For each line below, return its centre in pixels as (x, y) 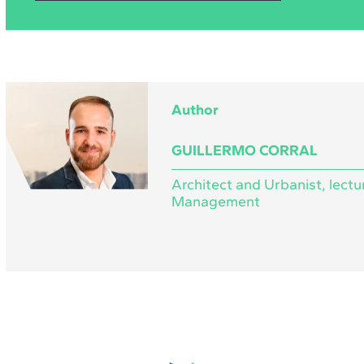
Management (215, 201)
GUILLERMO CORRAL (244, 150)
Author (195, 109)
